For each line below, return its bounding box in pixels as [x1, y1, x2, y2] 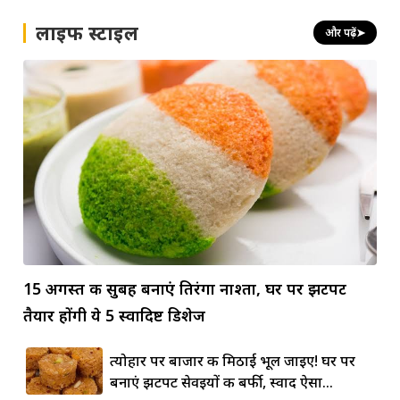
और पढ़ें [325, 25, 357, 41]
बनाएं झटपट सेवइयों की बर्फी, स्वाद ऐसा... [109, 371, 333, 392]
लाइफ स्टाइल [35, 19, 138, 46]
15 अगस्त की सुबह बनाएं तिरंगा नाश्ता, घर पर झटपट [22, 277, 346, 299]
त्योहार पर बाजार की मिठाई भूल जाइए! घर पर [109, 350, 355, 371]
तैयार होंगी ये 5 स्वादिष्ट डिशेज [22, 304, 205, 326]
